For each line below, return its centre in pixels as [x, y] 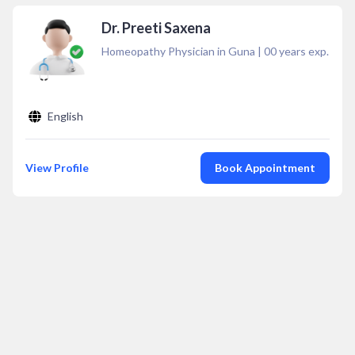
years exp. [303, 51]
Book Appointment [265, 168]
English [65, 116]
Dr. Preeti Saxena [156, 28]
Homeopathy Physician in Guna [178, 51]
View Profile [57, 168]
